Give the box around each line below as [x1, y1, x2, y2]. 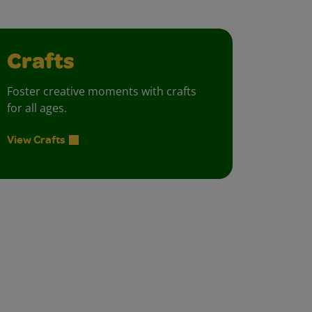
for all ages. [7, 100, 67, 116]
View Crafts [7, 132, 65, 148]
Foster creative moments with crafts [7, 84, 196, 100]
